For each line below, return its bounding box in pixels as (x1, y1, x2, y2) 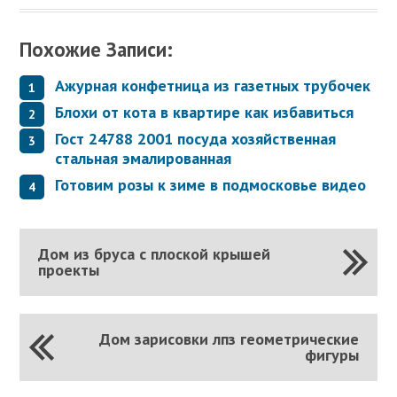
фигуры (305, 344, 360, 365)
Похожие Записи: (19, 36, 174, 63)
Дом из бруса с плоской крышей (37, 243, 270, 264)
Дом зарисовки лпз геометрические (99, 328, 360, 349)
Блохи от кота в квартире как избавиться (55, 101, 354, 122)
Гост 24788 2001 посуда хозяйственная (55, 128, 337, 149)
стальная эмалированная (55, 147, 232, 168)
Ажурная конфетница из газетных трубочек (55, 74, 371, 96)
